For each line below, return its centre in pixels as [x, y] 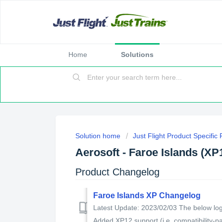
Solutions [137, 55]
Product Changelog [117, 172]
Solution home [99, 136]
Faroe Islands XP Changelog [147, 195]
